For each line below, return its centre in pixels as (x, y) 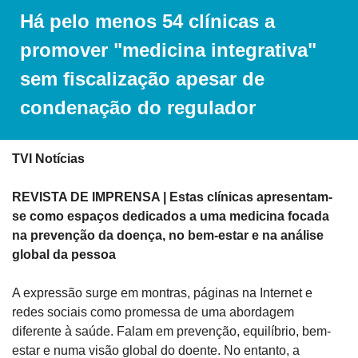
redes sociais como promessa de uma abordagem (153, 312)
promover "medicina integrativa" (168, 50)
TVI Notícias (48, 159)
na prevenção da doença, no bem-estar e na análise (168, 236)
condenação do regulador (138, 108)
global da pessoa (64, 255)
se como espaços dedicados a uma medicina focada (171, 217)
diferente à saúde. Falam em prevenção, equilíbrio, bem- (171, 332)
